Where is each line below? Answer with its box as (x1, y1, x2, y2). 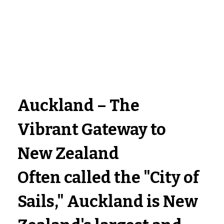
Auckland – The (17, 96, 143, 115)
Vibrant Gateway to (17, 120, 169, 139)
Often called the (17, 168, 144, 187)
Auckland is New (64, 192, 201, 211)
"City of (143, 168, 202, 187)
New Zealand (17, 144, 119, 163)
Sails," (17, 192, 64, 211)
